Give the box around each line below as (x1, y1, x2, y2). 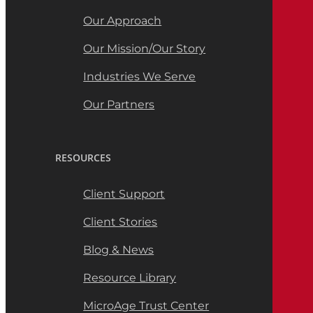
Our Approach (83, 13, 162, 27)
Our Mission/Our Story (83, 41, 206, 55)
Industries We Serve (83, 69, 196, 83)
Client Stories (83, 214, 158, 228)
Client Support (83, 187, 166, 201)
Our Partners (83, 97, 155, 111)
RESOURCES (55, 150, 112, 164)
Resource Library (83, 270, 177, 284)
